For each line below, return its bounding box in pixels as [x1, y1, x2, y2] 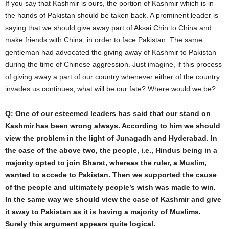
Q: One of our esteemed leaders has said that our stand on [5, 109, 211, 118]
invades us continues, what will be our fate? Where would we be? [5, 85, 216, 93]
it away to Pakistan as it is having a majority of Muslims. [5, 208, 201, 216]
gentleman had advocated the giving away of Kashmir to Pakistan [5, 48, 216, 56]
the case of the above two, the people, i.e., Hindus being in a [5, 146, 217, 154]
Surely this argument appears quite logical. [5, 220, 155, 228]
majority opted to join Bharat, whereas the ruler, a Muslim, [5, 158, 207, 167]
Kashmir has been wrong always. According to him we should [5, 122, 220, 130]
